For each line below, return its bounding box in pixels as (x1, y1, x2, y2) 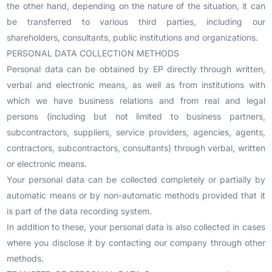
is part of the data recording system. (7, 206, 152, 216)
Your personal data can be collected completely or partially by (7, 174, 265, 185)
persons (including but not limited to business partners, (7, 111, 265, 121)
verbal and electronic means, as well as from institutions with (7, 80, 265, 90)
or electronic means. (7, 158, 87, 169)
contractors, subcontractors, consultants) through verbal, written (7, 143, 265, 153)
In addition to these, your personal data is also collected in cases (7, 222, 265, 232)
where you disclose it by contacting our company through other (7, 237, 265, 248)
